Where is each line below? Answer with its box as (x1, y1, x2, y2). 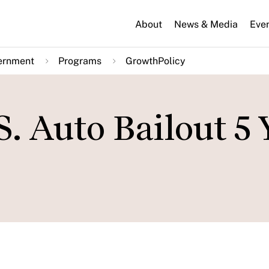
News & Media (174, 18, 238, 30)
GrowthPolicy (125, 55, 186, 67)
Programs (58, 55, 101, 67)
